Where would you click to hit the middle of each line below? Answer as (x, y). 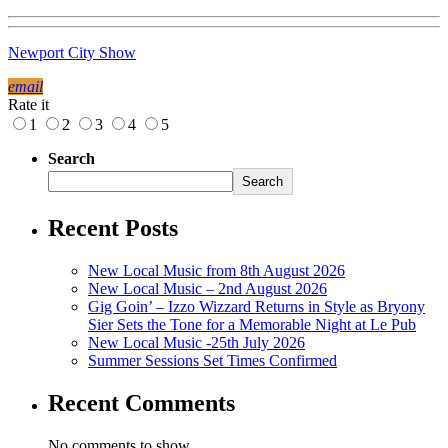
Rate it (28, 105)
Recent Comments (141, 402)
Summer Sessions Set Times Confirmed (212, 360)
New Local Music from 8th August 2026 (216, 270)
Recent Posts (113, 228)
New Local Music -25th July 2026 (196, 342)
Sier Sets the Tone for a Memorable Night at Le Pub (252, 324)
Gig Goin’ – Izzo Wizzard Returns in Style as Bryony (256, 306)
